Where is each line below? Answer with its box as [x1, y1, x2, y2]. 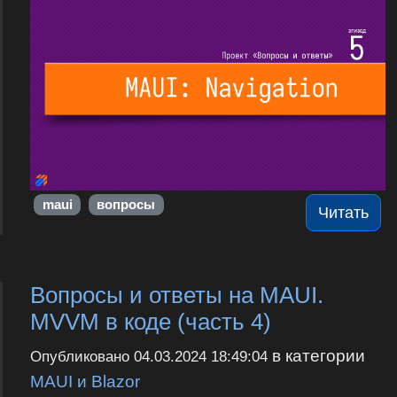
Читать [318, 203, 370, 222]
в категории [267, 345, 365, 365]
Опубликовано [29, 347, 134, 365]
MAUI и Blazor [29, 370, 140, 391]
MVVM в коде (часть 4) [29, 308, 271, 334]
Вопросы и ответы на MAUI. [29, 282, 323, 307]
